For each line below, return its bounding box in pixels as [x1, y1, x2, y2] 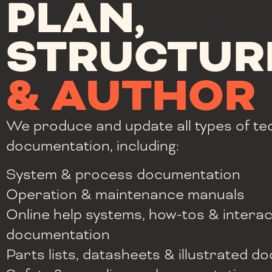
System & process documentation [6, 165, 240, 184]
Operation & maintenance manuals [6, 185, 245, 204]
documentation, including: [6, 136, 179, 155]
